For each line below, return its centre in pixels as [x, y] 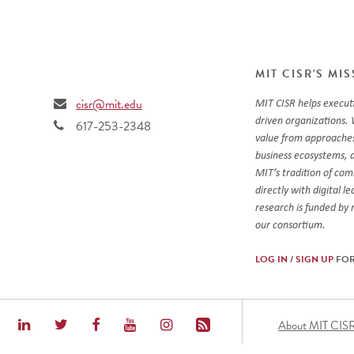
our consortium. [292, 224]
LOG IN [272, 259]
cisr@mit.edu [109, 104]
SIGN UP [315, 259]
